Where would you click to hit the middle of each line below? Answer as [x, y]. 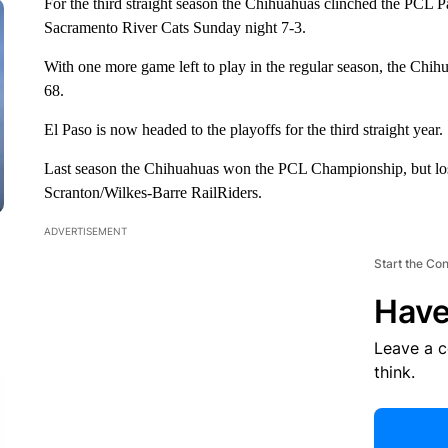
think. [394, 372]
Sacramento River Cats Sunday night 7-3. [174, 27]
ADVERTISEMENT [85, 231]
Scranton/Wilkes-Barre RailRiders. [152, 192]
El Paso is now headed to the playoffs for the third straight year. [243, 129]
